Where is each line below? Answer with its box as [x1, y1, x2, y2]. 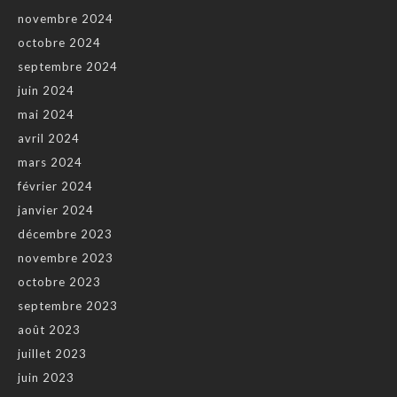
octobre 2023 [18, 274, 101, 289]
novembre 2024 [18, 11, 113, 26]
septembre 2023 [18, 298, 118, 313]
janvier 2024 [18, 202, 94, 217]
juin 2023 [18, 370, 74, 385]
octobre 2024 [18, 35, 101, 50]
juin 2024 [18, 82, 74, 97]
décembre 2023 [18, 226, 113, 241]
